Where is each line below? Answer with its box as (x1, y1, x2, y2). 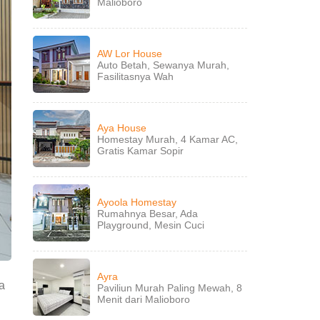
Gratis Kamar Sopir (97, 145, 184, 156)
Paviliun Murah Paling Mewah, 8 (97, 282, 242, 294)
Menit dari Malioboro (97, 294, 190, 305)
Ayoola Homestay (97, 196, 176, 208)
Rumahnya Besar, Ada (97, 208, 198, 219)
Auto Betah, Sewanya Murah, (97, 59, 229, 71)
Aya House (97, 122, 146, 134)
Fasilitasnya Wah (97, 71, 174, 82)
